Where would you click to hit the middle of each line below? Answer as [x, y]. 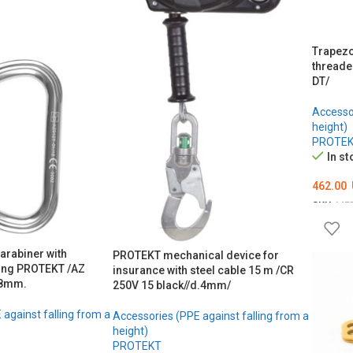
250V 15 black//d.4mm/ [171, 285]
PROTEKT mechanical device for [195, 255]
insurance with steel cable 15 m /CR [203, 270]
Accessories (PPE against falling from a [210, 316]
